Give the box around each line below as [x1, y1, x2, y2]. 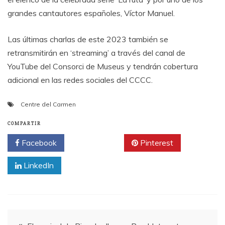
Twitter [83, 138, 112, 148]
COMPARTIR [8, 121, 41, 127]
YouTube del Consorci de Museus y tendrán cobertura [8, 61, 198, 71]
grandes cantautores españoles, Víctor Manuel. [8, 8, 175, 18]
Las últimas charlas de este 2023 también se [8, 34, 168, 44]
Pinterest [138, 138, 173, 148]
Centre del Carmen [21, 100, 76, 108]
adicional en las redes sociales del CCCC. [8, 75, 153, 85]
